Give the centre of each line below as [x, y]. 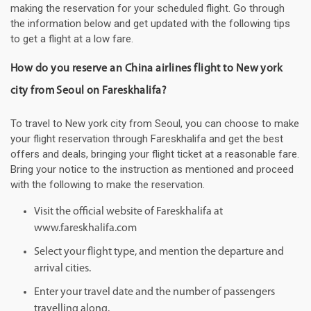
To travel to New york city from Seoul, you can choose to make [155, 124]
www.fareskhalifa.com [85, 229]
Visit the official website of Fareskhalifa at [128, 212]
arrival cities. [62, 269]
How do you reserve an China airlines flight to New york [147, 69]
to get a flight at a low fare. [72, 39]
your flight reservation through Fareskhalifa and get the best [147, 139]
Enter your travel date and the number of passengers [154, 293]
